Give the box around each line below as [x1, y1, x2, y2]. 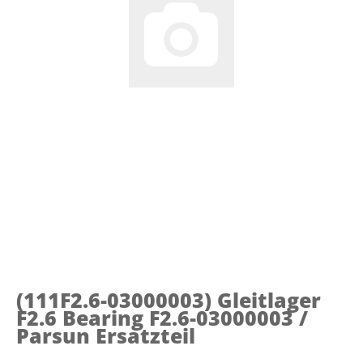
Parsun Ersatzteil [16, 321, 195, 349]
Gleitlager [217, 285, 321, 314]
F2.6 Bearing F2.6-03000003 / [16, 303, 308, 331]
